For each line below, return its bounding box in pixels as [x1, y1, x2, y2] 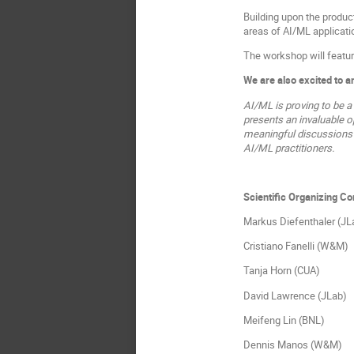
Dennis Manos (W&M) [243, 337, 343, 352]
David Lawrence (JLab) [243, 288, 348, 303]
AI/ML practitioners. [243, 140, 335, 155]
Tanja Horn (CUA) [243, 263, 321, 278]
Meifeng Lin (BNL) [243, 312, 326, 327]
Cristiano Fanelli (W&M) [243, 239, 349, 254]
